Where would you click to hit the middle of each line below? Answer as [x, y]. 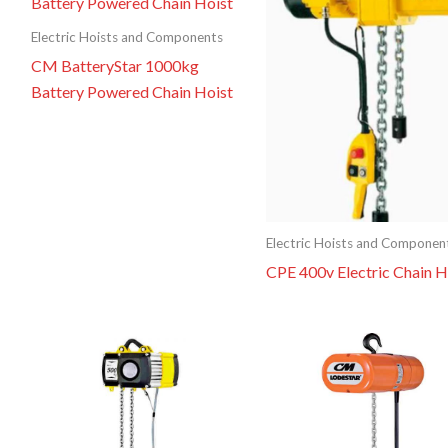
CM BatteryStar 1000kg [114, 65]
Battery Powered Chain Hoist [131, 91]
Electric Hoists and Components [126, 36]
